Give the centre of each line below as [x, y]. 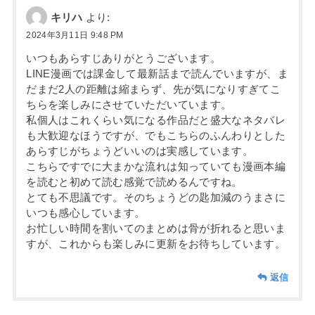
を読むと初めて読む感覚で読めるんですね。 [134, 182]
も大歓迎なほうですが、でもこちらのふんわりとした [156, 136]
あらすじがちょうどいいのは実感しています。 [140, 152]
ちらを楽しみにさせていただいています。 [129, 105]
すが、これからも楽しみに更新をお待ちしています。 [156, 244]
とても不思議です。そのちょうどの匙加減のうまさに [156, 198]
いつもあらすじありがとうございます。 [124, 59]
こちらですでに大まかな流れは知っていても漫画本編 [156, 167]
